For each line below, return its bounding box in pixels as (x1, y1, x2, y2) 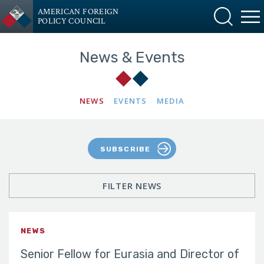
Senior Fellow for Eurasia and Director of (21, 247, 239, 261)
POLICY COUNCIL (38, 16, 105, 27)
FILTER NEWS (102, 180, 162, 192)
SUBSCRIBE (100, 144, 151, 153)
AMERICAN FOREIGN (38, 6, 119, 17)
